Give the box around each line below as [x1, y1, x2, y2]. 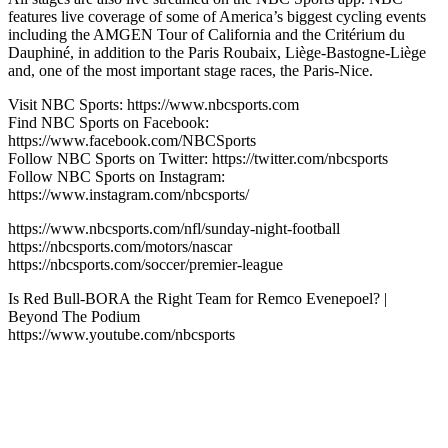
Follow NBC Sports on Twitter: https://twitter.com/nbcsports [8, 149, 388, 167]
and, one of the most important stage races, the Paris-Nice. [8, 61, 373, 79]
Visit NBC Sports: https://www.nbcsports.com [8, 95, 299, 113]
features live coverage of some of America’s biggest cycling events [8, 7, 426, 25]
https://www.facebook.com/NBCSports [8, 131, 256, 149]
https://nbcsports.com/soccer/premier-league [8, 255, 283, 273]
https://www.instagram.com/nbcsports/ [8, 185, 249, 203]
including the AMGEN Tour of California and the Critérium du [8, 25, 405, 43]
